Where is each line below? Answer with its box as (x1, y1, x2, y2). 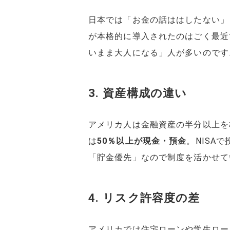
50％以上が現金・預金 (97, 136, 187, 146)
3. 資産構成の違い (88, 86, 187, 100)
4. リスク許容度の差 (88, 191, 200, 205)
